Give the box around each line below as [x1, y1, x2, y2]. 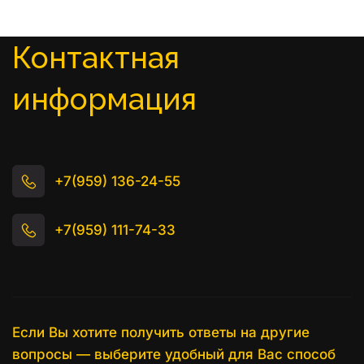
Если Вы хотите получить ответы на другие [12, 324, 310, 340]
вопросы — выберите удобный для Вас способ [12, 346, 336, 362]
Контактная [12, 40, 180, 76]
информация [12, 81, 197, 117]
